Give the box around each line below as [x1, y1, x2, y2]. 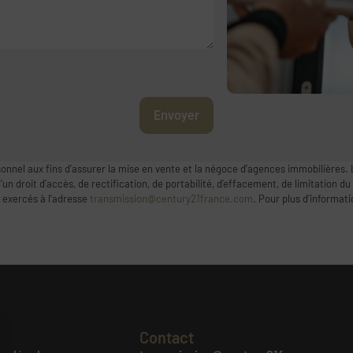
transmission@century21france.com [89, 192, 253, 206]
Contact [139, 328, 194, 347]
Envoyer [153, 107, 199, 123]
